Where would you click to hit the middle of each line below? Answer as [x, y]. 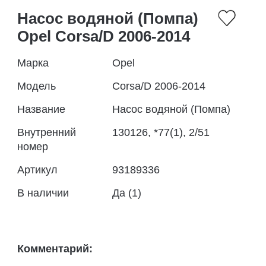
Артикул [37, 170]
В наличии [43, 193]
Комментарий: [55, 249]
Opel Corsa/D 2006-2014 [104, 36]
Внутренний [47, 132]
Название [41, 109]
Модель [37, 86]
